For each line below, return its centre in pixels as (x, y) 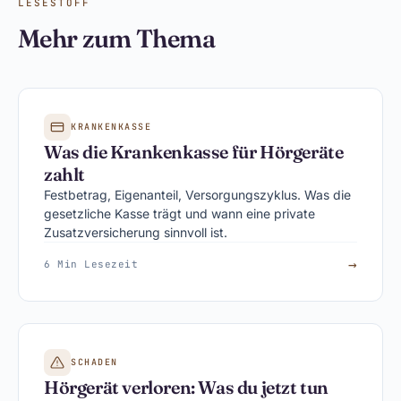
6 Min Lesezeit (91, 264)
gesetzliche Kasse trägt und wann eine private (179, 213)
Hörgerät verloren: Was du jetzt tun (187, 387)
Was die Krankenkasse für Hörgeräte (194, 152)
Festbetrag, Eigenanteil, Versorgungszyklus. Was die (197, 195)
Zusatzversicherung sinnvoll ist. (136, 232)
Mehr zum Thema (117, 38)
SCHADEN (94, 362)
